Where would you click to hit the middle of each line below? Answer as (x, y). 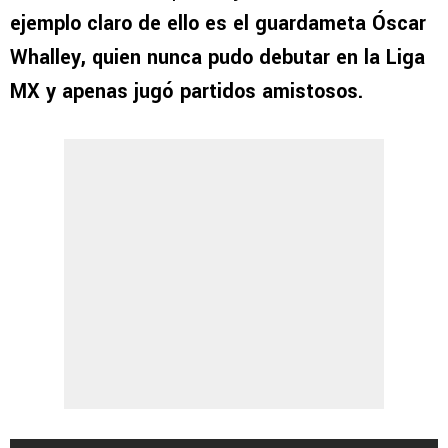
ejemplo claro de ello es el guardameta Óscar (218, 24)
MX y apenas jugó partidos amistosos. (189, 92)
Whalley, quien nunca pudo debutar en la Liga (217, 58)
